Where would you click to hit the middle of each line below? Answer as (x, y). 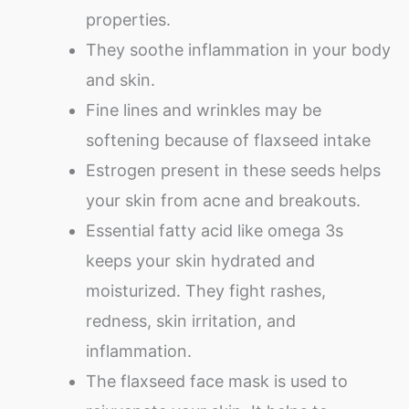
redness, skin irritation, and (191, 321)
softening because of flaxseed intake (228, 141)
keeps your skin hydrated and (200, 261)
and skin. (121, 80)
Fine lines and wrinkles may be (204, 110)
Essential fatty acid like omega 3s (215, 231)
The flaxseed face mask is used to (217, 382)
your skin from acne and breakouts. (223, 201)
